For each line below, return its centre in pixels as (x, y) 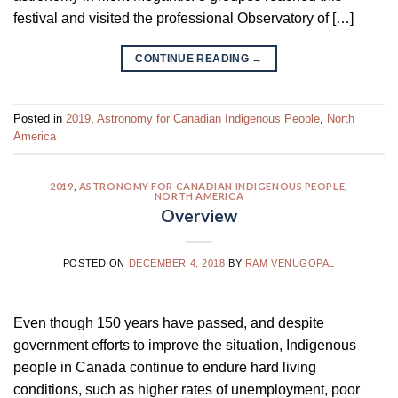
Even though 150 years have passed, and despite (169, 323)
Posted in (40, 118)
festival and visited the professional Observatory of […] (183, 18)
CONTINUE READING (194, 58)
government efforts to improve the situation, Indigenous (185, 346)
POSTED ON (96, 263)
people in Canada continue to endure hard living (165, 368)
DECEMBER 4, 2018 (177, 263)
